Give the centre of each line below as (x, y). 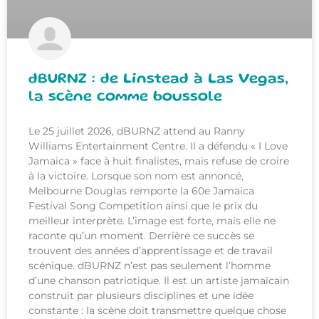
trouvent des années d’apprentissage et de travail (151, 250)
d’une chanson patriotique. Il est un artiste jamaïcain (159, 280)
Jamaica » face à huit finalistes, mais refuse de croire (159, 161)
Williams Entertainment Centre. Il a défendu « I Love (158, 146)
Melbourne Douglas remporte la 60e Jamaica (141, 190)
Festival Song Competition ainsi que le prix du (143, 205)
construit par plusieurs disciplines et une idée (141, 295)
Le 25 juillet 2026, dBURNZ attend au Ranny (137, 131)
